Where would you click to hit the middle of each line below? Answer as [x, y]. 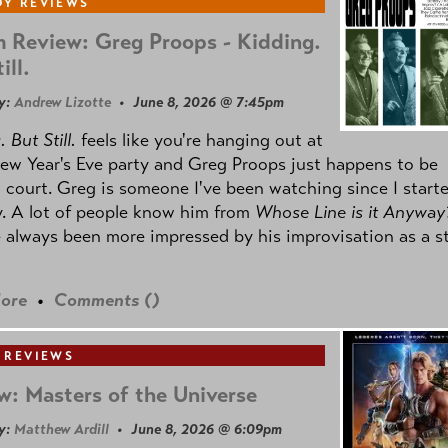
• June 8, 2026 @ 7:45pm [197, 102]
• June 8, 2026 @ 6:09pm [195, 429]
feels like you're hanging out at [199, 139]
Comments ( [103, 299]
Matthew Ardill [61, 429]
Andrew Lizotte [62, 102]
